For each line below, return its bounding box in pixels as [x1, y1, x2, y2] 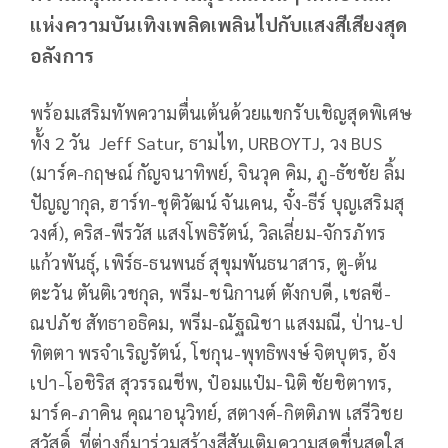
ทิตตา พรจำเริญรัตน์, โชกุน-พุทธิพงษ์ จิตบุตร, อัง [30, 341, 397, 365]
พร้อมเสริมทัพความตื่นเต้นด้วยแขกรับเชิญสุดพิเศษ [30, 101, 413, 125]
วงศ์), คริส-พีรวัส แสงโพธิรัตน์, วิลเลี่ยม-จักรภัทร [30, 221, 387, 245]
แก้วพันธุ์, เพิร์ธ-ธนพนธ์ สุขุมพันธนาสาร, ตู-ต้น [30, 251, 378, 275]
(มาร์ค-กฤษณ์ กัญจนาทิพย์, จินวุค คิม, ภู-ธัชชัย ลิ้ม [30, 161, 406, 185]
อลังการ [30, 43, 95, 68]
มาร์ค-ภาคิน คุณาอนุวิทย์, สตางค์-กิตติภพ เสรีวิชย [30, 401, 403, 425]
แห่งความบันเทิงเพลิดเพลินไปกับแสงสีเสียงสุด [30, 12, 408, 37]
